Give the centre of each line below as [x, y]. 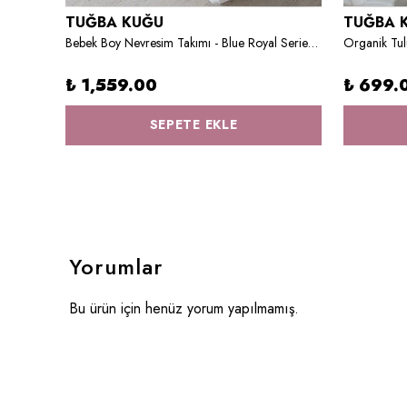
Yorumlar [116, 266]
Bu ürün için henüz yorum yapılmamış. [184, 308]
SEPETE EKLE [194, 124]
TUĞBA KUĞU [114, 22]
